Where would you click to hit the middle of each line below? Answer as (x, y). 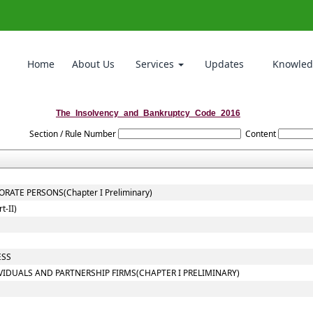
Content (261, 134)
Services (156, 64)
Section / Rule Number (72, 134)
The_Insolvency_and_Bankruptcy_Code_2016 (148, 113)
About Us (93, 64)
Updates (224, 64)
